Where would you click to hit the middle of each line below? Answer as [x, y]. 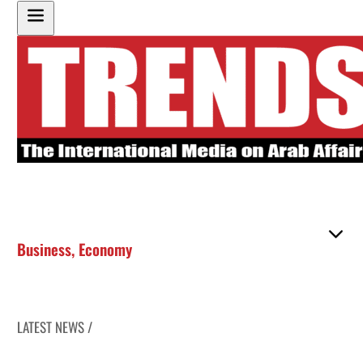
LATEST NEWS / [55, 327]
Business [45, 249]
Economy [106, 249]
